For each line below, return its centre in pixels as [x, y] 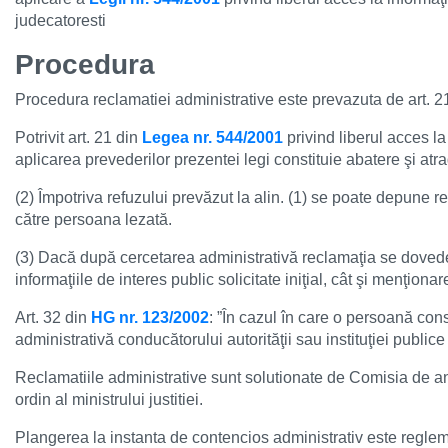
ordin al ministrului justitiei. [109, 399]
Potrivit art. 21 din [78, 137]
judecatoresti [60, 20]
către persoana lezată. [93, 219]
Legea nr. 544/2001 [212, 137]
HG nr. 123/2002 [150, 317]
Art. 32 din [53, 317]
